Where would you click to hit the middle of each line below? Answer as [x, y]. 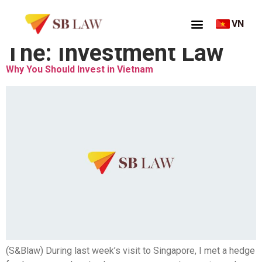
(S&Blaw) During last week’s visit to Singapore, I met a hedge [130, 250]
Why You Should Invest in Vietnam [80, 69]
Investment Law [141, 53]
